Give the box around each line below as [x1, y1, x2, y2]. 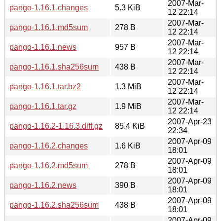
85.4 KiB [115, 121, 145, 130]
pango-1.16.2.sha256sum [9, 200, 99, 209]
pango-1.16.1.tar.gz [9, 102, 76, 110]
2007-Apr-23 [168, 117, 212, 126]
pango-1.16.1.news [9, 42, 76, 51]
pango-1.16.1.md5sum [9, 23, 88, 32]
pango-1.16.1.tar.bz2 [9, 82, 81, 91]
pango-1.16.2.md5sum [9, 161, 88, 170]
